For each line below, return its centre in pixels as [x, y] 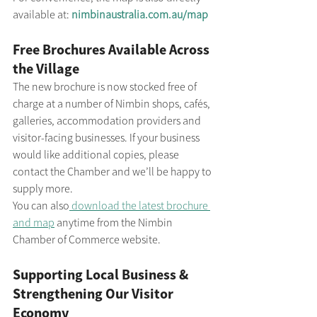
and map [34, 223]
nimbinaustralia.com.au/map [140, 15]
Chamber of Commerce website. [87, 240]
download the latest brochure [140, 206]
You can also [41, 206]
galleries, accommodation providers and [108, 121]
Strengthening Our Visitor [94, 294]
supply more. [43, 189]
